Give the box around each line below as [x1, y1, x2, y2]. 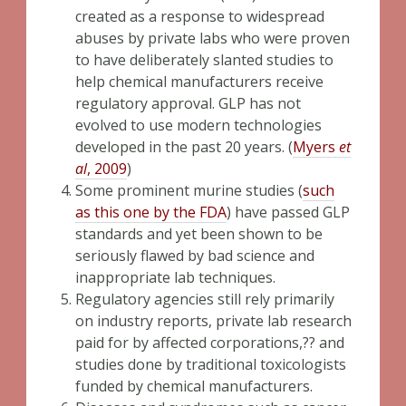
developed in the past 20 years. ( [75, 137, 293, 157]
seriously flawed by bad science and [75, 246, 314, 266]
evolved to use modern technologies [75, 115, 322, 135]
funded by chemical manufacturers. [75, 376, 313, 396]
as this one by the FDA [75, 202, 227, 222]
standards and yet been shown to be [75, 224, 323, 244]
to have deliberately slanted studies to [75, 50, 333, 70]
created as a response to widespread [75, 6, 324, 26]
